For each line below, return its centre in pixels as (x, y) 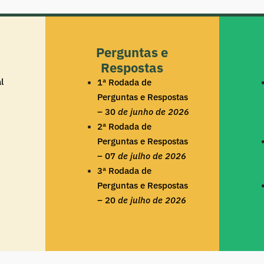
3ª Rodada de (124, 170)
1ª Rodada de (124, 82)
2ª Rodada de (124, 126)
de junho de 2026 (153, 111)
